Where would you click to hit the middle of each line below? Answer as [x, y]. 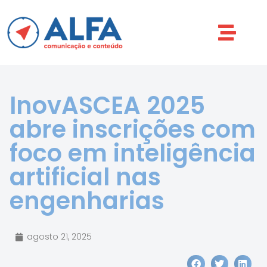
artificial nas [85, 177]
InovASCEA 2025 [107, 105]
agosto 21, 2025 [59, 237]
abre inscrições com [133, 129]
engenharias [87, 201]
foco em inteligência [133, 153]
